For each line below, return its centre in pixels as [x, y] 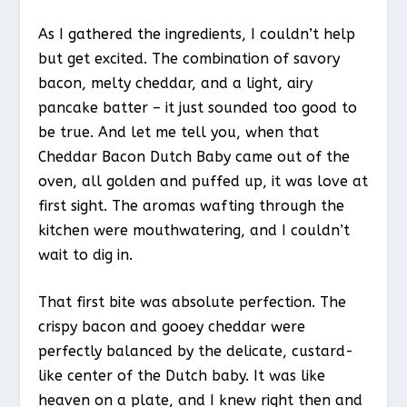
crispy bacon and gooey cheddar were [172, 327]
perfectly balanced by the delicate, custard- [196, 352]
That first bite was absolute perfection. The [193, 303]
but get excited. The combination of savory [189, 58]
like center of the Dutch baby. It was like [182, 376]
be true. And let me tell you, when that [179, 132]
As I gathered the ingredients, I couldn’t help [197, 34]
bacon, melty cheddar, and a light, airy [176, 83]
